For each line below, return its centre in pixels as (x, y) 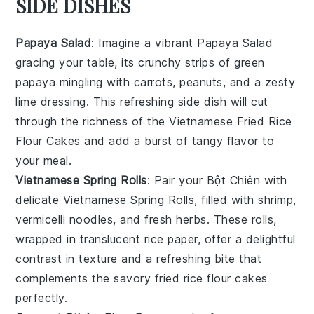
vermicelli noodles (64, 219)
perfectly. (42, 298)
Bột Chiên (233, 180)
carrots (153, 82)
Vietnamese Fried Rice (231, 121)
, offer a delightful (246, 239)
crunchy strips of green (202, 62)
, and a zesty (259, 82)
